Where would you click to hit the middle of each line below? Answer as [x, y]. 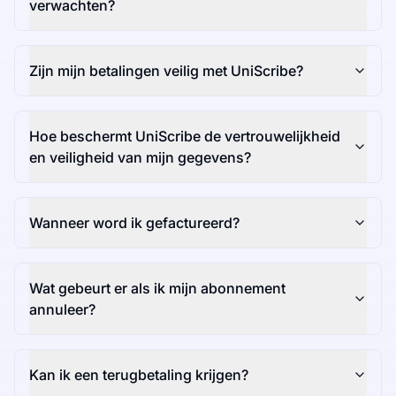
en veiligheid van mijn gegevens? [140, 158]
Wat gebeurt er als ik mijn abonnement [157, 289]
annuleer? [62, 310]
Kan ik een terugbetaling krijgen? [139, 375]
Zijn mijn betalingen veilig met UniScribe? [166, 71]
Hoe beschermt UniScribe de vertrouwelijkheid [185, 137]
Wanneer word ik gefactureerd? [134, 223]
